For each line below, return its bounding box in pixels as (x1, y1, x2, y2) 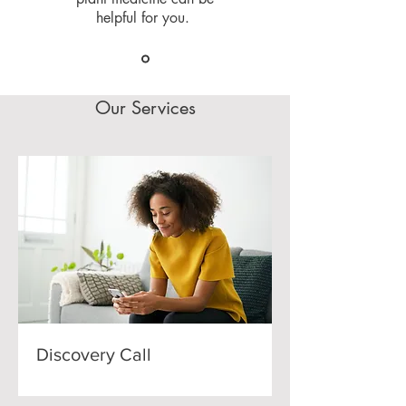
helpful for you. (96, 7, 194, 27)
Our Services (94, 95, 196, 120)
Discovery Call (36, 343, 151, 364)
